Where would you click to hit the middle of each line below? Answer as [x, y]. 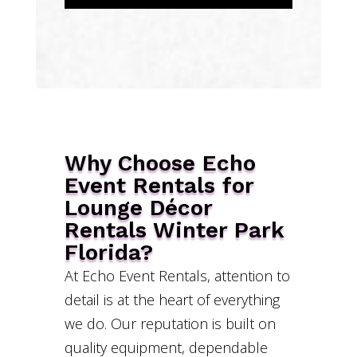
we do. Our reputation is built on [170, 324]
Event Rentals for [159, 186]
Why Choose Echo [160, 163]
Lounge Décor [138, 208]
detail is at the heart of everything [172, 300]
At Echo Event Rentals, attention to [177, 276]
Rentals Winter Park [174, 230]
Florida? [108, 253]
